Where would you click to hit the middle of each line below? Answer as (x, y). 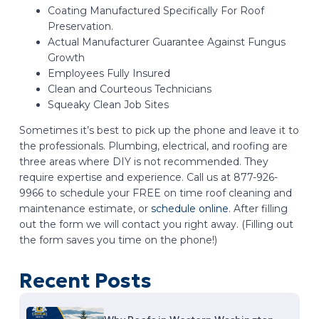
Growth (66, 57)
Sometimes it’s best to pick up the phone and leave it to (159, 130)
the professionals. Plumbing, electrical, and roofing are (153, 146)
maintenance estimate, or (85, 208)
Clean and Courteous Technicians (129, 89)
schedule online (189, 208)
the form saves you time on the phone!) (118, 240)
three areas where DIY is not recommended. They (143, 161)
